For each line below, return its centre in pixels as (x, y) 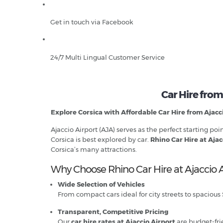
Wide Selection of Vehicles (101, 184)
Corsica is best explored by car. (101, 139)
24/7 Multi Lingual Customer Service (108, 57)
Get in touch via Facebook (92, 22)
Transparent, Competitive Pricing (113, 212)
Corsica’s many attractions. (94, 149)
